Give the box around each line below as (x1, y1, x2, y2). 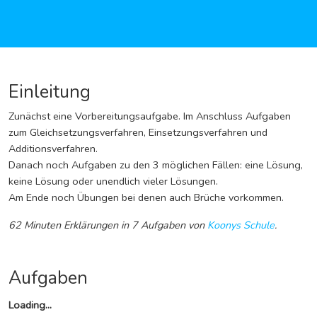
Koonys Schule (207, 218, 275, 232)
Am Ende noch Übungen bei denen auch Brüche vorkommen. (8, 190, 284, 204)
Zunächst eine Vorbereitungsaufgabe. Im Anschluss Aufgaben (8, 109, 291, 123)
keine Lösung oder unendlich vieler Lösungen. (8, 174, 218, 188)
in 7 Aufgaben (121, 218, 185, 232)
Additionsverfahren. (8, 142, 98, 156)
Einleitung (8, 79, 91, 104)
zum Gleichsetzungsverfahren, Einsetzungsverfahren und (8, 125, 267, 139)
